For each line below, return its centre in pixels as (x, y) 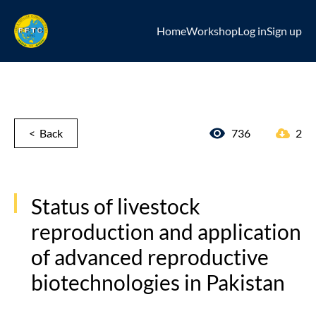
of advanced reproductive (150, 257)
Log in (252, 31)
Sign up (284, 31)
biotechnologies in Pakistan (158, 282)
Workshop (212, 31)
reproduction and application (166, 231)
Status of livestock (116, 206)
